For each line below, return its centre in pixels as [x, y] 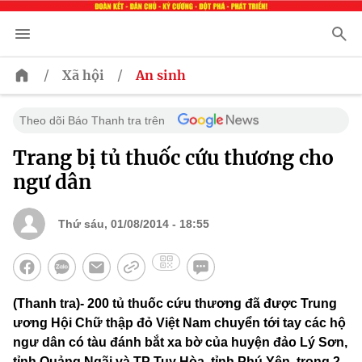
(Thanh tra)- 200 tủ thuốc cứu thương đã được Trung [175, 304]
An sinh [161, 76]
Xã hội [83, 76]
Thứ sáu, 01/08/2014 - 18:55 [134, 224]
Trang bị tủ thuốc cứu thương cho [173, 158]
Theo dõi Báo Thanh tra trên [92, 121]
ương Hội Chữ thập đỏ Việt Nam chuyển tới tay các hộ [179, 323]
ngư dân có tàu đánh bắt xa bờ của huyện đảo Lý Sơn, [180, 343]
